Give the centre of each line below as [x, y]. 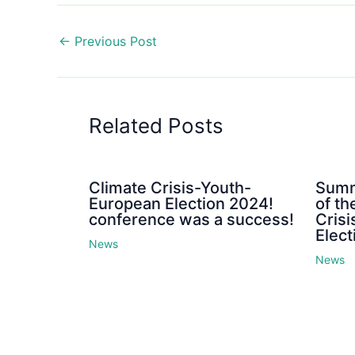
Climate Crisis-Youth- [170, 187]
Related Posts [156, 125]
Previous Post [114, 41]
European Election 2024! [181, 203]
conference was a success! [191, 219]
